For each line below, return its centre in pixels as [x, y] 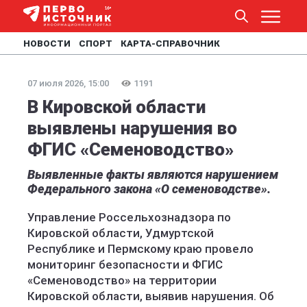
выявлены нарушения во [132, 128]
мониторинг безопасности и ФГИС [125, 265]
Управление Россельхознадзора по [129, 217]
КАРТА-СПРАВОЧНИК [170, 44]
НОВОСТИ [47, 44]
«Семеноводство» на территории [122, 280]
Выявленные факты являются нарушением [153, 174]
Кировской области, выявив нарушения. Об [151, 296]
